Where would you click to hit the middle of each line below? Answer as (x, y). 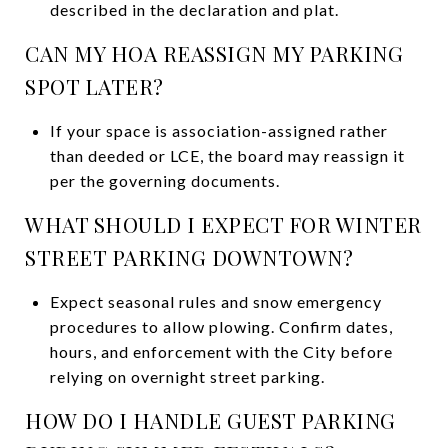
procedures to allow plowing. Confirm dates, (221, 326)
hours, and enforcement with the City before (221, 351)
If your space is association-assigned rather (218, 130)
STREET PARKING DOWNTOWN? (189, 256)
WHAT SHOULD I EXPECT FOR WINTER (223, 223)
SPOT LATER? (94, 85)
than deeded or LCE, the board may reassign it (227, 155)
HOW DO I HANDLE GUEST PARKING (210, 419)
